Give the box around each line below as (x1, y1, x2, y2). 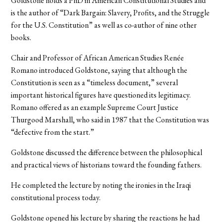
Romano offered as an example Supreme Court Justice (11, 102, 179, 112)
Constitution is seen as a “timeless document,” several (11, 77, 178, 88)
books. (11, 32, 32, 43)
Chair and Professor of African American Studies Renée (11, 52, 184, 63)
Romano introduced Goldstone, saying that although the (11, 64, 188, 75)
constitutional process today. (11, 192, 101, 203)
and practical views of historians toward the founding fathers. (11, 159, 202, 170)
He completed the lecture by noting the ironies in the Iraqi (11, 179, 191, 190)
